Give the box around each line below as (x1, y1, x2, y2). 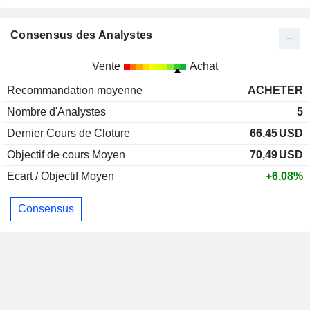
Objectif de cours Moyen (7, 148, 125, 161)
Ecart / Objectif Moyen (7, 170, 114, 182)
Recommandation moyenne (7, 84, 143, 96)
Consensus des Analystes (10, 28, 153, 41)
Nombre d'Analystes (7, 105, 106, 118)
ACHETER (248, 84, 303, 96)
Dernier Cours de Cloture (7, 127, 130, 139)
